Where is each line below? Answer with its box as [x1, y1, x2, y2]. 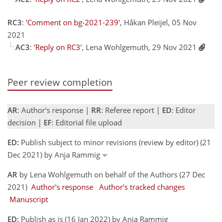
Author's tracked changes [99, 181, 185, 192]
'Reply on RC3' [34, 42, 82, 53]
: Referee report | [101, 105, 162, 115]
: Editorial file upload [52, 117, 122, 127]
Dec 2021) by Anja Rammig [7, 149, 102, 160]
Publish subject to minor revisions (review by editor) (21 [19, 137, 211, 147]
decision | [7, 117, 44, 127]
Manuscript [9, 194, 48, 204]
